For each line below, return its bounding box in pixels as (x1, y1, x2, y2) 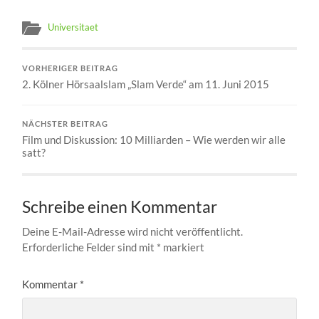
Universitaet (48, 21, 99, 33)
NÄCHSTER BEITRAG (22, 119, 109, 128)
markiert (161, 240, 205, 253)
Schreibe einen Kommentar (22, 197, 218, 216)
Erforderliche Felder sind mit (22, 240, 157, 253)
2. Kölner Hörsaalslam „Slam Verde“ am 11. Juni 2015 (22, 77, 270, 90)
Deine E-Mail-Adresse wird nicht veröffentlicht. (22, 224, 244, 238)
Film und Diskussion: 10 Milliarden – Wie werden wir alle (22, 132, 286, 146)
